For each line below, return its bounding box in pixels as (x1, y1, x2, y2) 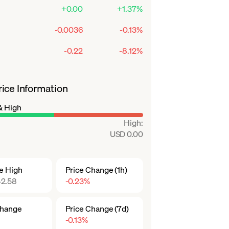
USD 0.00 (109, 128, 143, 139)
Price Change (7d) (65, 203, 129, 214)
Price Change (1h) (65, 164, 128, 175)
